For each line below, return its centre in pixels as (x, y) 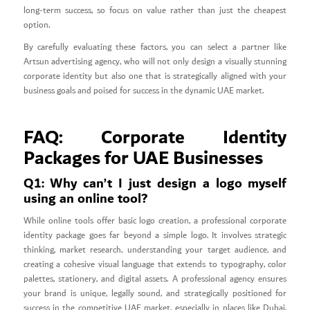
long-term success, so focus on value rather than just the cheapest (155, 11)
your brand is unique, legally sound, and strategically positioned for (155, 294)
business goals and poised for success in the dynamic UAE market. (143, 91)
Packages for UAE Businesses (143, 159)
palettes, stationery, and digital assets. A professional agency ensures (155, 280)
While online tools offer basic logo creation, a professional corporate (155, 221)
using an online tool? (85, 199)
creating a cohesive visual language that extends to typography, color (155, 265)
